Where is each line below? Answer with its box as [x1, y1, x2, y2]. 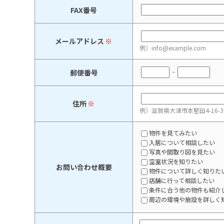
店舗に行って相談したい [149, 176, 215, 185]
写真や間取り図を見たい [149, 147, 215, 156]
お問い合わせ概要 [55, 162, 112, 172]
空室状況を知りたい [149, 157, 203, 166]
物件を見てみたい [149, 128, 197, 137]
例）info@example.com [139, 43, 206, 52]
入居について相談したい [149, 138, 215, 147]
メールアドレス [54, 36, 104, 46]
